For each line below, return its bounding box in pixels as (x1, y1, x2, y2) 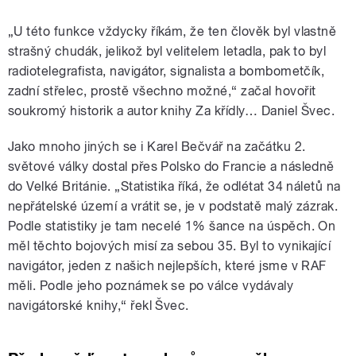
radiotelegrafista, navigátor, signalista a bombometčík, (8, 64, 325, 79)
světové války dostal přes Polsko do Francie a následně (8, 159, 335, 175)
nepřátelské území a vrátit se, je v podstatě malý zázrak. (8, 199, 339, 215)
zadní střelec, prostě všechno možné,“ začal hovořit (8, 83, 316, 99)
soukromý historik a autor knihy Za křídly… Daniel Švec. (8, 103, 335, 119)
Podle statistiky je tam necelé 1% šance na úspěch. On (8, 219, 336, 234)
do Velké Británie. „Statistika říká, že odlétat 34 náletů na (8, 179, 341, 195)
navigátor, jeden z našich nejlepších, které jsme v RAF (8, 258, 327, 274)
